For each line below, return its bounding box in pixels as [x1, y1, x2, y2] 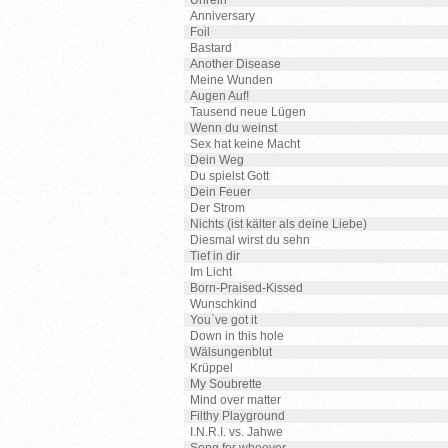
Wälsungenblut [190, 345, 272, 359]
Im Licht [190, 265, 232, 279]
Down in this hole [190, 329, 284, 343]
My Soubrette [190, 377, 262, 391]
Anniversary [190, 9, 255, 23]
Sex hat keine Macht [190, 137, 300, 151]
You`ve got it [190, 313, 257, 327]
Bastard [190, 41, 232, 55]
